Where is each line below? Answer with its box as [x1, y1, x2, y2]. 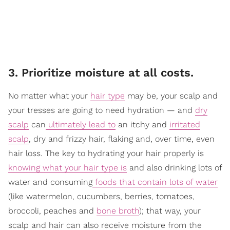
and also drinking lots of [127, 163, 222, 173]
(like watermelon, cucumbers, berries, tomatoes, [8, 191, 195, 202]
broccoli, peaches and [8, 206, 97, 216]
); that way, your [139, 206, 201, 216]
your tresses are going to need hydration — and [8, 105, 195, 116]
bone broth [97, 206, 139, 216]
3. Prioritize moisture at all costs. [8, 66, 197, 80]
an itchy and [116, 120, 169, 130]
